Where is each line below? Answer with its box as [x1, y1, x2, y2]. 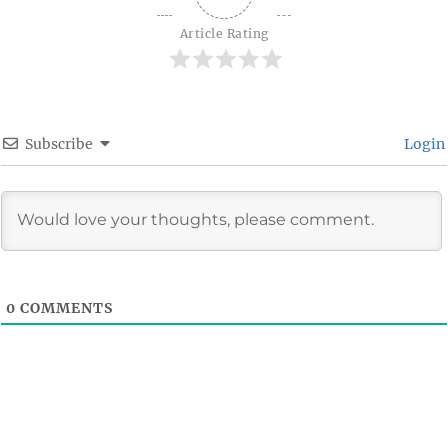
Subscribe [25, 134, 93, 153]
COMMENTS [16, 298, 113, 317]
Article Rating [179, 25, 269, 41]
